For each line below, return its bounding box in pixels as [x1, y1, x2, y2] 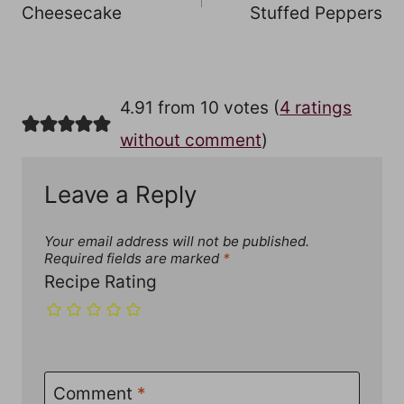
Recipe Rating [44, 271, 157, 292]
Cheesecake [22, 3, 122, 24]
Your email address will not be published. [44, 232, 309, 250]
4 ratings [279, 96, 352, 118]
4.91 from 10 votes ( [119, 96, 280, 118]
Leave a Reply [44, 179, 197, 208]
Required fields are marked [44, 249, 223, 267]
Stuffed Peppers [250, 3, 382, 24]
